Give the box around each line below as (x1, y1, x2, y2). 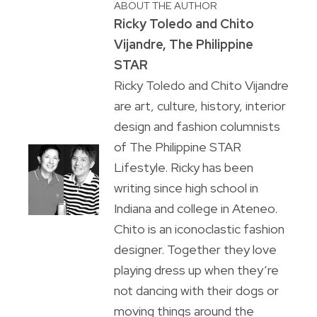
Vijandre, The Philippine (113, 36, 253, 53)
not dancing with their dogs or (113, 282, 279, 299)
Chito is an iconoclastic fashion (113, 221, 284, 238)
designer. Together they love (113, 241, 277, 258)
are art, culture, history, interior (113, 98, 286, 115)
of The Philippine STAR (113, 139, 241, 156)
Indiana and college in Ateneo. (113, 200, 277, 217)
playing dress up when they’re (113, 262, 279, 279)
